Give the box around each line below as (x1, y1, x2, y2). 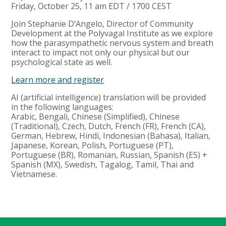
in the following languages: (11, 101, 114, 112)
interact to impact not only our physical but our (11, 46, 190, 58)
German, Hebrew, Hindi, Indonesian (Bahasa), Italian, (11, 130, 211, 141)
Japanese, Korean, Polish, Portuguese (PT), (11, 139, 174, 151)
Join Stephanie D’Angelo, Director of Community (11, 18, 194, 29)
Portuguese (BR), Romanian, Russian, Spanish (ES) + (11, 149, 208, 160)
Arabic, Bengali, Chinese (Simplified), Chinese (11, 110, 180, 122)
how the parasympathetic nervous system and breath (11, 37, 214, 48)
